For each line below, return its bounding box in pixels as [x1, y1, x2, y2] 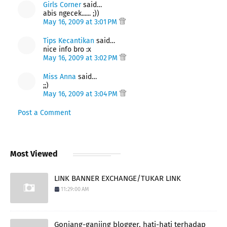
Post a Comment [18, 108, 71, 117]
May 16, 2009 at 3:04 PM [43, 89, 120, 98]
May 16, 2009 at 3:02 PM [43, 53, 120, 62]
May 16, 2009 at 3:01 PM [43, 17, 119, 26]
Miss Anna [43, 72, 76, 81]
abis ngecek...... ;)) [43, 9, 99, 18]
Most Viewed [10, 148, 58, 159]
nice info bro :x [43, 45, 91, 54]
